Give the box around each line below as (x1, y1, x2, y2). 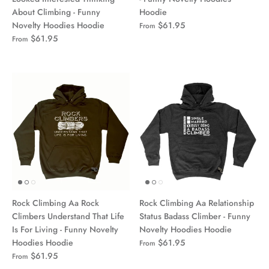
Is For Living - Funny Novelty (12, 223, 118, 235)
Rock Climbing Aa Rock (12, 196, 99, 209)
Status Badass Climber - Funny (139, 210, 250, 222)
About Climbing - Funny (12, 5, 100, 18)
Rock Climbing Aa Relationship (139, 196, 254, 209)
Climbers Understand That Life (12, 210, 124, 222)
